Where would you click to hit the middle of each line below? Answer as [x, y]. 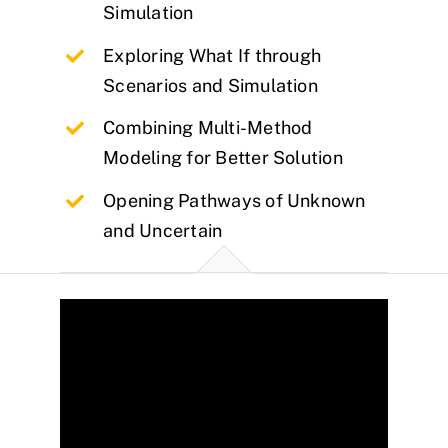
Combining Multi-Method [208, 128]
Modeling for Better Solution [223, 158]
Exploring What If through [212, 55]
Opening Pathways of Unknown [234, 200]
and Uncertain [163, 230]
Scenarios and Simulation [210, 85]
